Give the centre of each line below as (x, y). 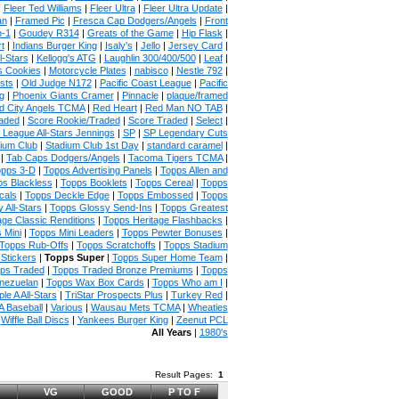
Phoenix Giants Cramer (63, 95)
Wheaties (208, 307)
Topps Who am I (187, 282)
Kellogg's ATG (66, 58)
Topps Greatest (194, 208)
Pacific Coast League (145, 83)
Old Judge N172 (56, 83)
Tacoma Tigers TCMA (175, 158)
